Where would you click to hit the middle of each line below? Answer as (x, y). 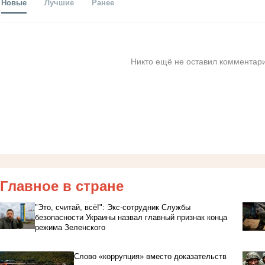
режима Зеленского (70, 227)
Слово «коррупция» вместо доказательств (150, 256)
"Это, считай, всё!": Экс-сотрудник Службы (112, 207)
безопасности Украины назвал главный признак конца (131, 217)
